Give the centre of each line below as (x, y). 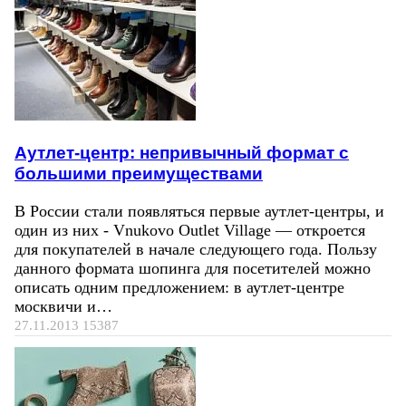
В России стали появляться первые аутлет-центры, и (199, 211)
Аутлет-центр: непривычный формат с (182, 153)
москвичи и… (63, 306)
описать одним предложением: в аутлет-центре (179, 287)
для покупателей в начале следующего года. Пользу (196, 249)
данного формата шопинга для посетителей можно (193, 268)
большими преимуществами (139, 174)
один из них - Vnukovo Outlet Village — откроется (190, 230)
